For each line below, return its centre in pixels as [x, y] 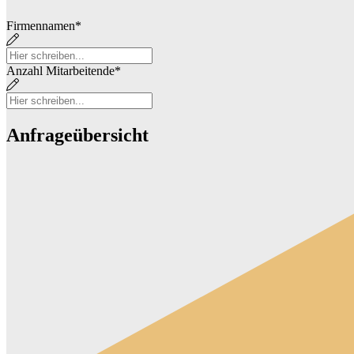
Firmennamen [41, 26]
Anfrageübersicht [77, 136]
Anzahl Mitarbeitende [60, 71]
